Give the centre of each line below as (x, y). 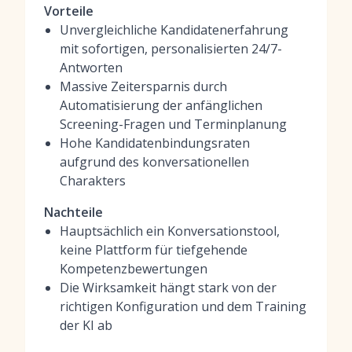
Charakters (93, 181)
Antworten (91, 68)
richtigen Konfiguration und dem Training (183, 306)
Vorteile (69, 11)
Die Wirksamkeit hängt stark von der (168, 288)
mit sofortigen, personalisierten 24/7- (171, 49)
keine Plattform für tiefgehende (154, 250)
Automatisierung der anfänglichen (161, 105)
